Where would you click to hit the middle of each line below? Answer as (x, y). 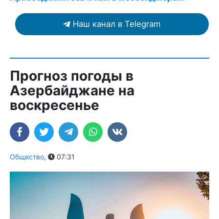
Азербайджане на (72, 91)
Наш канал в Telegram (117, 24)
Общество (27, 157)
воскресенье (55, 105)
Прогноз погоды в (72, 76)
